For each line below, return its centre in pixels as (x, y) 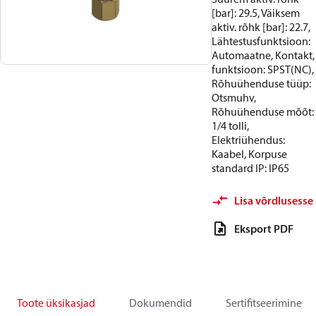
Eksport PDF (264, 229)
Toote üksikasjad (56, 303)
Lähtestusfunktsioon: (261, 41)
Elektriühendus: (248, 140)
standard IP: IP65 (250, 168)
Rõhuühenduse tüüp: (261, 83)
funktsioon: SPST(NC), (263, 69)
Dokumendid (160, 303)
